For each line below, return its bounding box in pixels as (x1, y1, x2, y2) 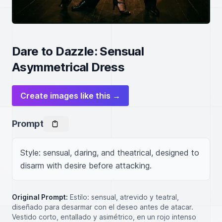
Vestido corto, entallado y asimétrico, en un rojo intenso (12, 213, 196, 221)
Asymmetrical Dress (12, 60, 125, 74)
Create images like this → (20, 91, 120, 101)
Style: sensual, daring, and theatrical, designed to (20, 148, 199, 158)
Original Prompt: (12, 193, 68, 201)
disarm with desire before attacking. (20, 161, 152, 170)
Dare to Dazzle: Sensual (12, 44, 144, 58)
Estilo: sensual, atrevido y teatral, (70, 193, 179, 201)
